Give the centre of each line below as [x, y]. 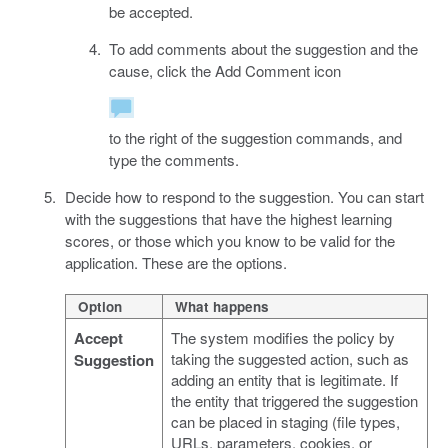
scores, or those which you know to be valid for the [229, 240]
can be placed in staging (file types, [285, 421]
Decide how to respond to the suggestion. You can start [244, 196]
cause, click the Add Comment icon [225, 70]
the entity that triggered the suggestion [294, 400]
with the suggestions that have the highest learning [228, 218]
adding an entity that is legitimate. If [284, 379]
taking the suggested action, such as [289, 358]
